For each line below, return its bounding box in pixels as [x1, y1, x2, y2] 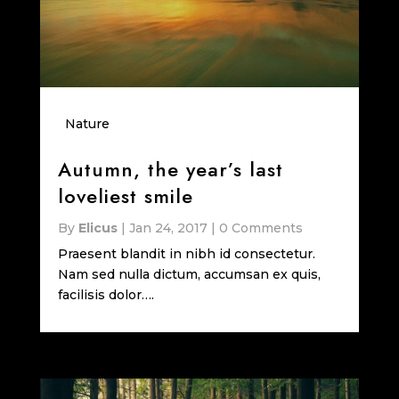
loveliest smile [57, 182, 193, 211]
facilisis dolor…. [57, 287, 154, 304]
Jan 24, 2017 [128, 220, 208, 237]
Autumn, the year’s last [57, 155, 283, 184]
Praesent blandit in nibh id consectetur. [57, 246, 315, 263]
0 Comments [218, 220, 303, 237]
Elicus [77, 220, 118, 237]
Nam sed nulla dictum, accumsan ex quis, [57, 266, 321, 283]
